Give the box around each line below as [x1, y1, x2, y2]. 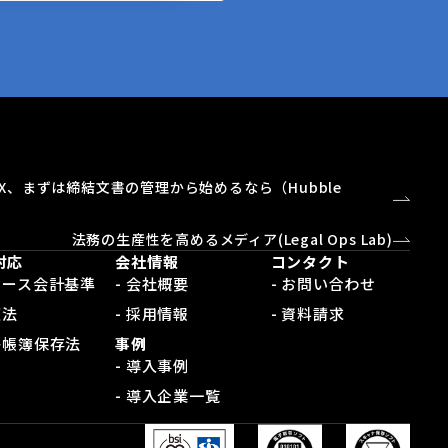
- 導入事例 [115, 355, 190, 377]
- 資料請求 [270, 303, 345, 325]
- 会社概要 [115, 273, 190, 295]
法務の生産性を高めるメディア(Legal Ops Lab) [71, 229, 393, 250]
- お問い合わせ [270, 273, 377, 295]
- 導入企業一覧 [115, 385, 221, 407]
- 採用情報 [115, 303, 190, 325]
